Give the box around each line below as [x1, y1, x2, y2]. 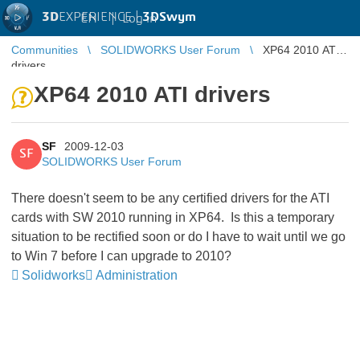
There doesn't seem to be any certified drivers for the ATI [11, 191, 329, 205]
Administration [96, 268, 178, 282]
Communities [11, 43, 78, 56]
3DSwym [142, 10, 196, 23]
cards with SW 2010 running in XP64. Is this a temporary [11, 211, 334, 224]
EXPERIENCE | [59, 10, 142, 23]
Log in [122, 11, 157, 25]
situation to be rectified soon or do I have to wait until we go [11, 230, 346, 243]
